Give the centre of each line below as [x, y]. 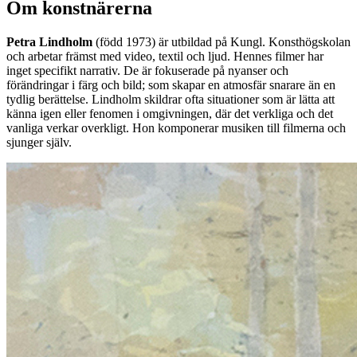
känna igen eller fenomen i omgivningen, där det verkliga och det [170, 113]
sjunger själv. [39, 142]
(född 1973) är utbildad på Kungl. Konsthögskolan [222, 41]
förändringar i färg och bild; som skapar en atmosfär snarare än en [171, 84]
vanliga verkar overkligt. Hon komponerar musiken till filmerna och [176, 127]
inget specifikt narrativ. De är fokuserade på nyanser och [147, 70]
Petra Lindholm [49, 41]
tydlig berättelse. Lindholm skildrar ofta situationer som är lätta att [171, 99]
